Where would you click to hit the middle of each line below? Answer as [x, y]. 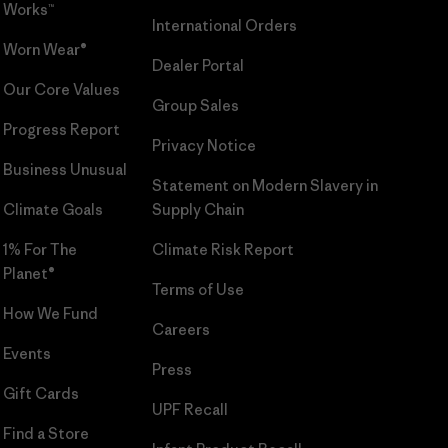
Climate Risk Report [222, 249]
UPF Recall [189, 409]
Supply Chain [197, 209]
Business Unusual [64, 169]
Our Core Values [61, 89]
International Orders [224, 25]
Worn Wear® [44, 49]
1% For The [39, 249]
